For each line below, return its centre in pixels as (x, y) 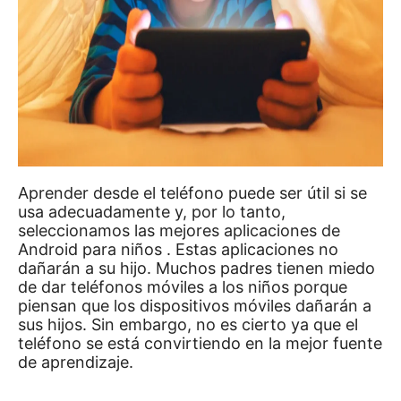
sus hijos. (55, 324)
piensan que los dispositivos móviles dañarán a (195, 306)
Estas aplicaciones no (257, 249)
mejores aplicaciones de (247, 230)
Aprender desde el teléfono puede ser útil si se (192, 193)
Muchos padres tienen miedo (265, 268)
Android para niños (92, 249)
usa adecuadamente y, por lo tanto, (152, 212)
